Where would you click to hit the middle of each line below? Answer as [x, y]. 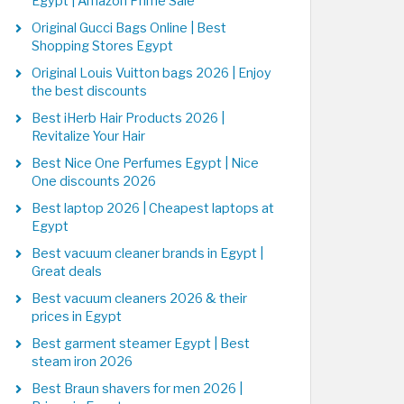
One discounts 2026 [94, 181]
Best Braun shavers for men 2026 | [137, 389]
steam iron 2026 [82, 362]
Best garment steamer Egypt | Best [141, 344]
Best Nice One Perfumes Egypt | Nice [145, 163]
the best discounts [89, 91]
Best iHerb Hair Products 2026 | [128, 118]
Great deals [67, 271]
